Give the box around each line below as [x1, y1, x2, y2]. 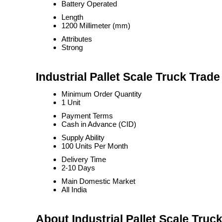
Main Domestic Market [61, 177, 135, 185]
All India [61, 185, 87, 194]
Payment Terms [61, 111, 113, 120]
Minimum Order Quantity [61, 90, 142, 98]
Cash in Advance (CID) [61, 120, 136, 128]
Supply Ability [61, 133, 105, 142]
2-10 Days [61, 164, 95, 172]
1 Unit [61, 98, 80, 107]
